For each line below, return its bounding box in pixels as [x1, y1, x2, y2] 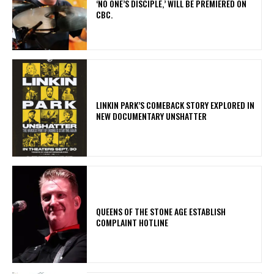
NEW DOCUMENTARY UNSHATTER [96, 109, 207, 122]
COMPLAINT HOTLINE [96, 215, 172, 229]
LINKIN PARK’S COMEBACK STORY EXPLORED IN [96, 98, 255, 111]
